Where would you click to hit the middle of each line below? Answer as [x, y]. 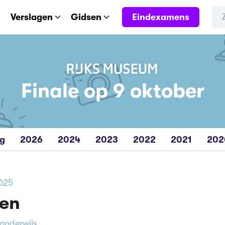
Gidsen [86, 17]
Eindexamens [161, 17]
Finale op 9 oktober [113, 91]
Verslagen [32, 17]
